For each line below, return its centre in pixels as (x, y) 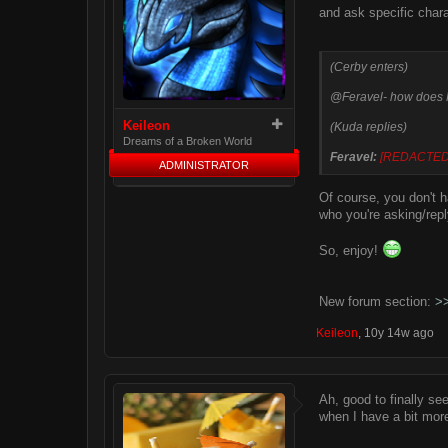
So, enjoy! (350, 250)
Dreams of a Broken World (187, 141)
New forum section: (377, 301)
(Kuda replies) (368, 127)
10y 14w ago (399, 332)
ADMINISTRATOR (204, 165)
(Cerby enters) (369, 67)
